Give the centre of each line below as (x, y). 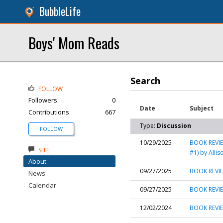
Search (145, 81)
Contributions (49, 112)
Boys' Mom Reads (74, 43)
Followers (43, 100)
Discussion (174, 126)
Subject (202, 108)
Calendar (42, 185)
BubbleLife (60, 11)
